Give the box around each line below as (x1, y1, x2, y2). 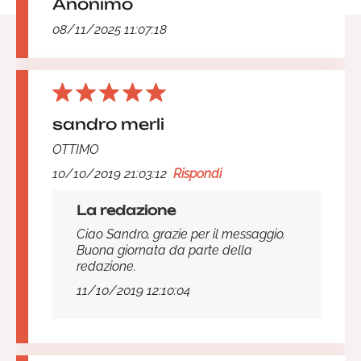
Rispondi (173, 166, 222, 181)
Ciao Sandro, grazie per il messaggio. (77, 226, 285, 242)
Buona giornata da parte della (77, 243, 252, 258)
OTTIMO (52, 142, 99, 157)
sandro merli (52, 114, 164, 134)
